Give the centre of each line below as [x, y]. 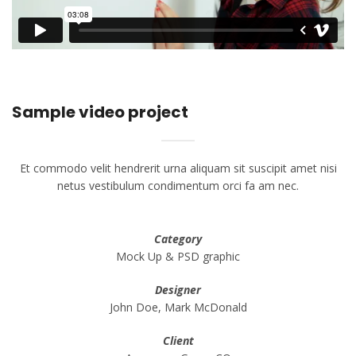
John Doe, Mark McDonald [178, 308]
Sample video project [100, 112]
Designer [178, 290]
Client [178, 341]
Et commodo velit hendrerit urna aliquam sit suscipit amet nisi [178, 168]
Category [178, 239]
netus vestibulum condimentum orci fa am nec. [178, 186]
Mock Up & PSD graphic [178, 257]
